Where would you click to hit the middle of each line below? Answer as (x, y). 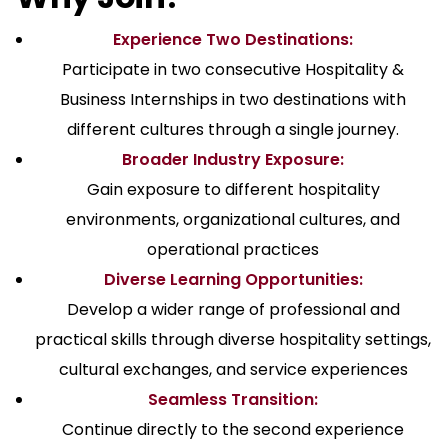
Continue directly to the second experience (233, 430)
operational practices (233, 250)
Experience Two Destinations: (233, 40)
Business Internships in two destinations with (233, 100)
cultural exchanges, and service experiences (233, 370)
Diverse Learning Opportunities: (233, 280)
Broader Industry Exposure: (233, 160)
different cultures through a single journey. (233, 130)
